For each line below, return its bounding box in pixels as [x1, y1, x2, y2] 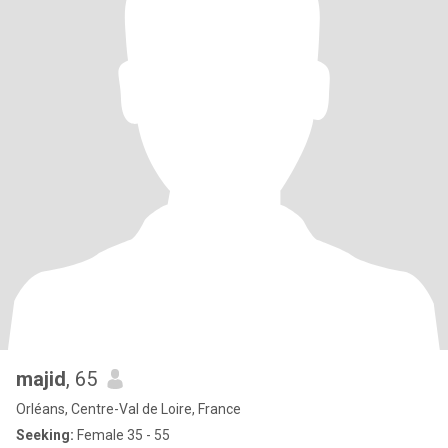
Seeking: [16, 427, 74, 443]
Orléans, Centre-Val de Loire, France [16, 401, 241, 417]
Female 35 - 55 [74, 427, 170, 443]
